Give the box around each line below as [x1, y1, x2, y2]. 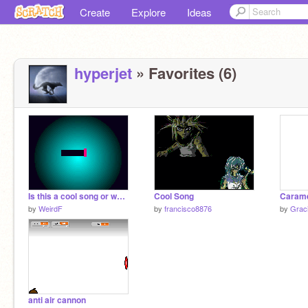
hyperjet [74, 62, 132, 84]
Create [80, 5, 110, 19]
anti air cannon [28, 294, 86, 306]
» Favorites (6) [132, 62, 236, 84]
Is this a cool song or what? [117, 190, 125, 202]
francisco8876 [164, 203, 212, 214]
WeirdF [38, 203, 63, 214]
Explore [131, 5, 166, 19]
